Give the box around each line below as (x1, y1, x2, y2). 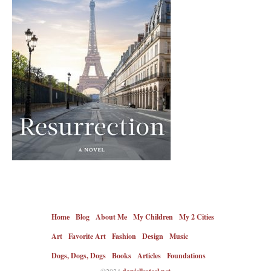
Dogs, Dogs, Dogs (51, 250, 106, 261)
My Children (133, 212, 173, 222)
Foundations (167, 250, 206, 261)
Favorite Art (68, 231, 106, 241)
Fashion (112, 231, 136, 241)
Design (142, 231, 163, 241)
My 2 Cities (179, 212, 214, 222)
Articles (137, 250, 161, 261)
